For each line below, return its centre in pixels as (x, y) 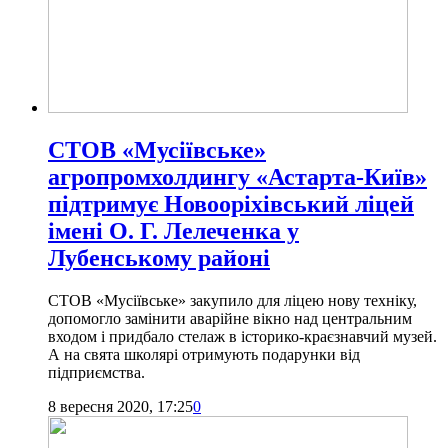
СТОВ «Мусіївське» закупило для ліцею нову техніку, (232, 300)
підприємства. (96, 372)
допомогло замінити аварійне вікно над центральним (230, 318)
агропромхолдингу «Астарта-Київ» (237, 176)
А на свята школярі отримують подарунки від (204, 354)
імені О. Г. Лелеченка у (173, 230)
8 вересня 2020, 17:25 (120, 406)
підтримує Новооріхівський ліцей (231, 203)
